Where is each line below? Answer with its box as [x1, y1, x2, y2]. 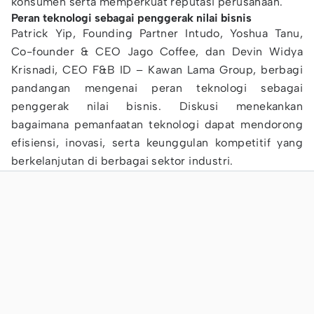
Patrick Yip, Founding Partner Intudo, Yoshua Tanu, [11, 27, 303, 40]
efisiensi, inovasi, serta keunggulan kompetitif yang [11, 136, 303, 149]
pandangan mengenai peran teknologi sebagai [11, 81, 303, 95]
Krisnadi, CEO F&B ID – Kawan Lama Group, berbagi [11, 63, 303, 76]
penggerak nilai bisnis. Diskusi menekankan [11, 100, 303, 113]
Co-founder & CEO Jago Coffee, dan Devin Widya [11, 45, 303, 58]
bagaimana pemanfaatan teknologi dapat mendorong [11, 118, 303, 131]
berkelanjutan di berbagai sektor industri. [11, 154, 233, 168]
